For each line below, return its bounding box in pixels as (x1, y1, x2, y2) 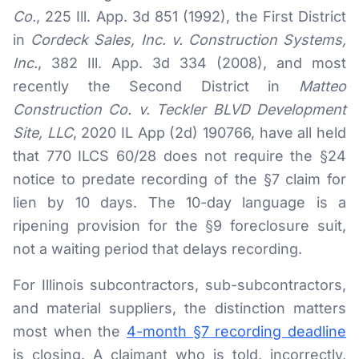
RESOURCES (43, 22, 100, 34)
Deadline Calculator (43, 149, 155, 164)
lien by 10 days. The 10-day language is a (13, 194, 346, 211)
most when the (13, 323, 127, 340)
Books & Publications (43, 183, 163, 198)
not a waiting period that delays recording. (13, 240, 302, 257)
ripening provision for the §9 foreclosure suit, (13, 217, 346, 234)
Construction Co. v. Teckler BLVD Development (13, 101, 346, 118)
